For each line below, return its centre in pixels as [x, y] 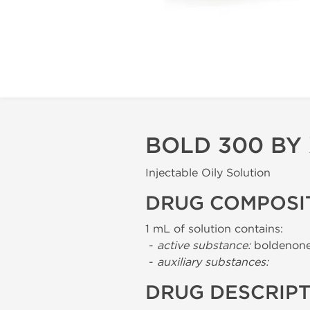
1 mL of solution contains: [214, 229]
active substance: [204, 245]
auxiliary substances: [213, 262]
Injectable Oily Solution [208, 173]
